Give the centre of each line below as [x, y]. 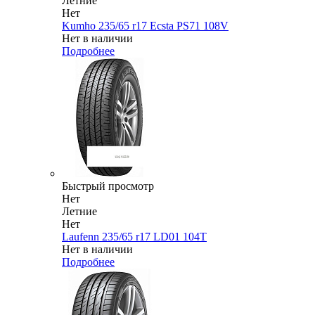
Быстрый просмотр [108, 186]
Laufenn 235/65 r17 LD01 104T [134, 237]
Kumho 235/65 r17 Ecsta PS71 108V [145, 26]
